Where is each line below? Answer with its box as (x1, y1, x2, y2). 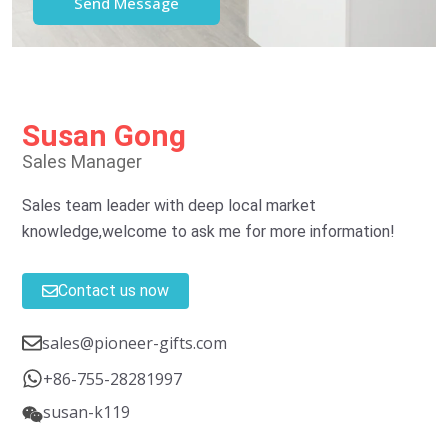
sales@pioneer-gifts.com (42, 332, 227, 355)
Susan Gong (22, 118, 186, 154)
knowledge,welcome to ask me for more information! (22, 222, 395, 242)
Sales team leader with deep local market (22, 196, 316, 216)
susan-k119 (43, 401, 130, 424)
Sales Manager (22, 151, 142, 173)
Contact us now (58, 281, 169, 301)
